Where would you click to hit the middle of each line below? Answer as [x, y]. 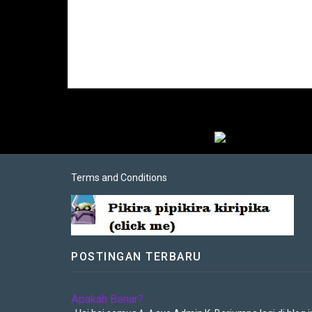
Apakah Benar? [107, 299]
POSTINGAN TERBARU [136, 256]
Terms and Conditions [119, 178]
